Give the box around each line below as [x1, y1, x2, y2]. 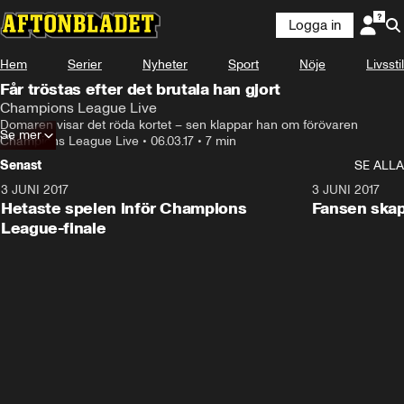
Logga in [289, 17, 341, 33]
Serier [68, 57, 102, 72]
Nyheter [142, 57, 188, 72]
